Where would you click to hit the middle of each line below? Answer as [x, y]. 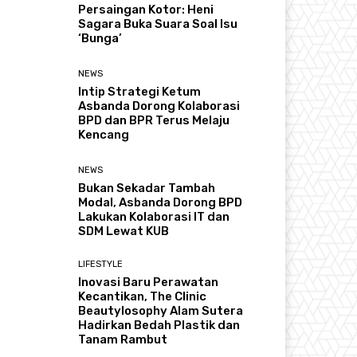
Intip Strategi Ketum [140, 92]
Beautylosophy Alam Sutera [161, 311]
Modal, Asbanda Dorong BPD [161, 203]
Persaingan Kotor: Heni [146, 9]
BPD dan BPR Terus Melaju [154, 121]
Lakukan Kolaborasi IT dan [154, 217]
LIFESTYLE [101, 265]
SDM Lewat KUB [124, 231]
